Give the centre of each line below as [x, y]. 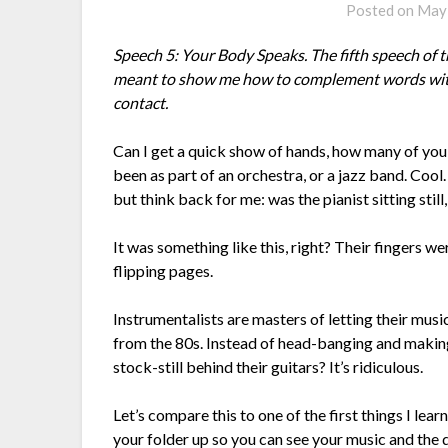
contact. [141, 103]
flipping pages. [163, 271]
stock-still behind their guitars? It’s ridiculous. [268, 367]
